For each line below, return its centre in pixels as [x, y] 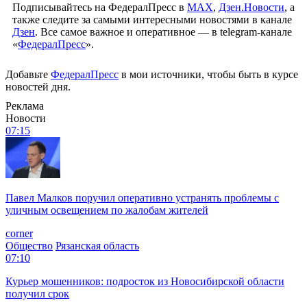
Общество [29, 245]
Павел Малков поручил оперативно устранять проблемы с [142, 197]
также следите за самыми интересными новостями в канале [152, 19]
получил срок [37, 293]
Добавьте [28, 74]
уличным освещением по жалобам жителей [107, 210]
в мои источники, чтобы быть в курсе [208, 74]
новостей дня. [38, 86]
